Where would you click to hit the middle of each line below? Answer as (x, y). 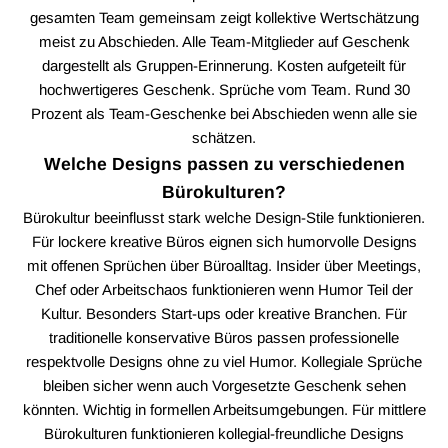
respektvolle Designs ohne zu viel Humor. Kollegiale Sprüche (224, 361)
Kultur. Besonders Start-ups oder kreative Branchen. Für (224, 313)
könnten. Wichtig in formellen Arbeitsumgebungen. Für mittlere (224, 409)
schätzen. (224, 137)
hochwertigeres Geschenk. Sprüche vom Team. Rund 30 (224, 89)
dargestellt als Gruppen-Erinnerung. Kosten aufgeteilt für (224, 65)
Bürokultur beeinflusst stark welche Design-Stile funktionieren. (224, 217)
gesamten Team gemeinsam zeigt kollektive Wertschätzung (224, 17)
